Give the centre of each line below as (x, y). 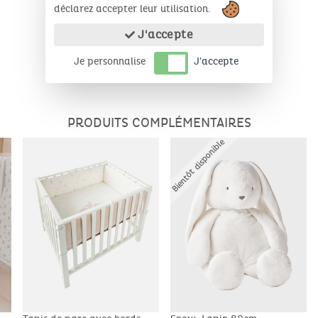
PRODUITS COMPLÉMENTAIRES (159, 123)
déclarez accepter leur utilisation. (134, 9)
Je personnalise (110, 61)
